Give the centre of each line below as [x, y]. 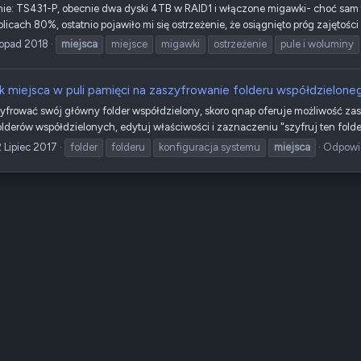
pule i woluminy [317, 44]
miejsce [129, 44]
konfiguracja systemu [210, 147]
